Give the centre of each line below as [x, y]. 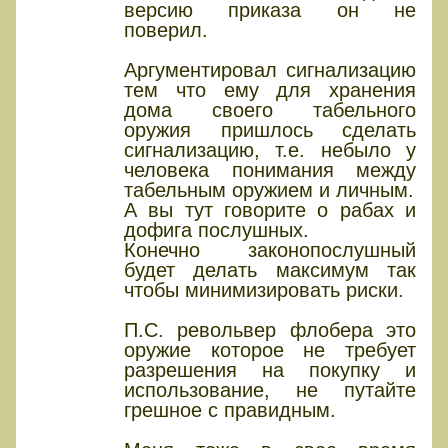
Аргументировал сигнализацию [270, 70]
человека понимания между [270, 170]
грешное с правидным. [230, 410]
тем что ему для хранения [270, 90]
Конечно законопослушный [270, 250]
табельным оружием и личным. [269, 190]
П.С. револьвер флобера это [270, 330]
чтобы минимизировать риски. [264, 290]
